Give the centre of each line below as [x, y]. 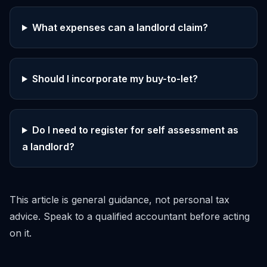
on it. [21, 233]
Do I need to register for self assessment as [135, 130]
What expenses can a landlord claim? [120, 27]
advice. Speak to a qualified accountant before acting [130, 216]
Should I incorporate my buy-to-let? [115, 79]
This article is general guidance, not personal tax [119, 200]
